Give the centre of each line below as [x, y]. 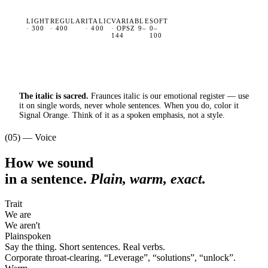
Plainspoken [28, 236]
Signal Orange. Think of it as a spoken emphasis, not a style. [122, 115]
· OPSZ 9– [129, 28]
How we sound [49, 162]
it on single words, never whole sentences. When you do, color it [129, 105]
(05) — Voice [31, 137]
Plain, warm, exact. [148, 179]
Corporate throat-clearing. [54, 258]
